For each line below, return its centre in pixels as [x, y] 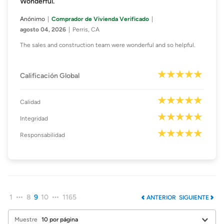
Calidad [30, 102]
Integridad [34, 119]
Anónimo [32, 19]
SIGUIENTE [194, 198]
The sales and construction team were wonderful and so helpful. [108, 45]
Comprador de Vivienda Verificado [100, 19]
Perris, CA [86, 30]
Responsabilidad [42, 135]
